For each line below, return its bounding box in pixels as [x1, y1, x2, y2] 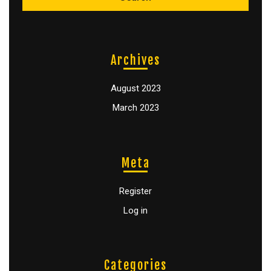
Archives [111, 53, 160, 68]
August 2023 [110, 83, 161, 94]
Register [119, 185, 152, 197]
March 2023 [112, 102, 159, 114]
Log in [123, 204, 148, 216]
